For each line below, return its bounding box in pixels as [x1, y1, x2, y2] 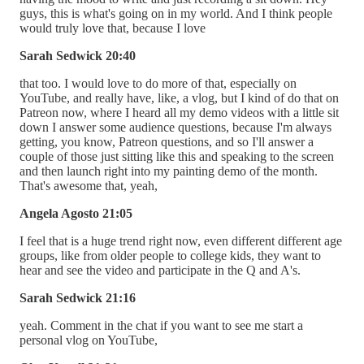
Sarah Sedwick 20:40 [19, 48, 136, 63]
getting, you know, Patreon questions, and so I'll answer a [19, 134, 314, 149]
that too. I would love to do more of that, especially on [19, 76, 297, 90]
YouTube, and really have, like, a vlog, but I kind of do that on [19, 90, 339, 105]
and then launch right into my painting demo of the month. [19, 163, 318, 178]
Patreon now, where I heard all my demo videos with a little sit [19, 105, 339, 119]
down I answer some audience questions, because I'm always [19, 119, 331, 134]
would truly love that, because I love [19, 20, 206, 35]
